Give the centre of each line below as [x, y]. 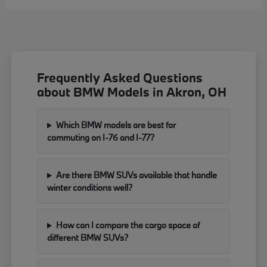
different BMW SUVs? [88, 238]
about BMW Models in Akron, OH [132, 92]
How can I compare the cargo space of [128, 225]
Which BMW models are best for [116, 125]
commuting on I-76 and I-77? [101, 138]
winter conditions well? [90, 188]
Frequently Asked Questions [120, 78]
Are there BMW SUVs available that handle [136, 175]
